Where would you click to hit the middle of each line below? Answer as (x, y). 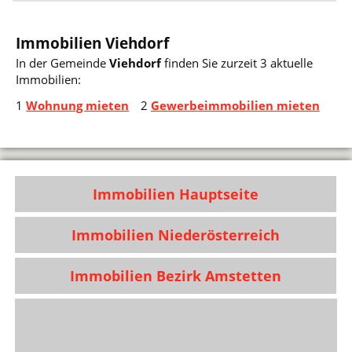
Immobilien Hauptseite (176, 194)
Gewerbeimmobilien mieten (235, 105)
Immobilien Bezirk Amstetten (176, 275)
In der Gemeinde (63, 63)
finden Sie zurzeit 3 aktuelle (237, 63)
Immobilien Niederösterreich (176, 235)
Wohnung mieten (78, 105)
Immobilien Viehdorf (93, 43)
